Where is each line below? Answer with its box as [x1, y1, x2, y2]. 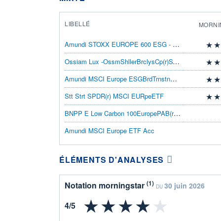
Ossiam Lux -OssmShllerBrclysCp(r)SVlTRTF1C [173, 56, 180, 66]
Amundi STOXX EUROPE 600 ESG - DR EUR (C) [173, 38, 180, 49]
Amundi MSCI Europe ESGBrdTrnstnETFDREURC [170, 73, 177, 83]
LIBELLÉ [65, 19, 90, 28]
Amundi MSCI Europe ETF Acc [65, 125, 154, 135]
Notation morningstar [65, 179, 147, 191]
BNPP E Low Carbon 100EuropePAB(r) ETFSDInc [174, 108, 181, 118]
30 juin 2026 [164, 180, 205, 190]
